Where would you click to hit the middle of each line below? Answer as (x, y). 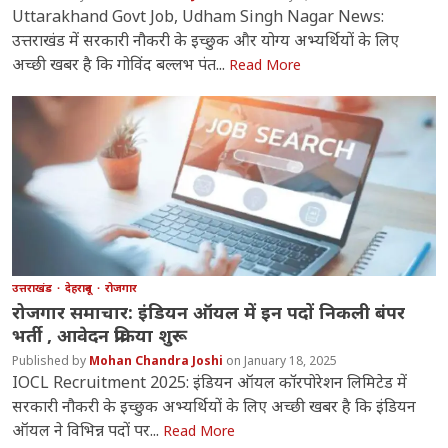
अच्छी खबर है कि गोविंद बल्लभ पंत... (121, 64)
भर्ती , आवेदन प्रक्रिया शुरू (100, 335)
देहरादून (80, 288)
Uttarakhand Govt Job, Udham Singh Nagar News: (198, 16)
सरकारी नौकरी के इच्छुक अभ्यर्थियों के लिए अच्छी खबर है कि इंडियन (214, 406)
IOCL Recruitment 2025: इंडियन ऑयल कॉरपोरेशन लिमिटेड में (210, 382)
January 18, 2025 (291, 361)
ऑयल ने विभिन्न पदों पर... (88, 430)
